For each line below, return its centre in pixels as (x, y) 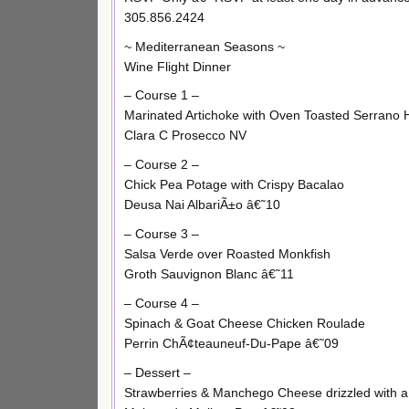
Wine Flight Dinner (178, 66)
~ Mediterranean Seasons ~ (204, 46)
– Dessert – (157, 372)
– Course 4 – (162, 303)
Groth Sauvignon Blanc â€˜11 (209, 273)
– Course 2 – (162, 165)
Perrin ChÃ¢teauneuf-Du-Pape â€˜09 (231, 343)
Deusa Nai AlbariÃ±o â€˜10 (202, 205)
